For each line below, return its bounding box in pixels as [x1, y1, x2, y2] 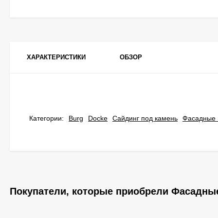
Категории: [29, 114, 64, 122]
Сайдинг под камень [112, 114, 178, 122]
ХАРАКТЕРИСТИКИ [27, 54, 86, 61]
